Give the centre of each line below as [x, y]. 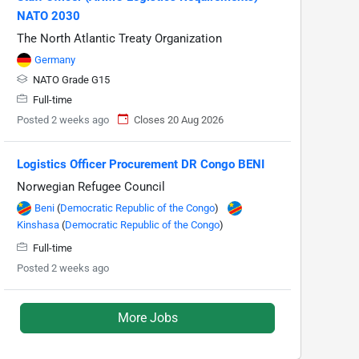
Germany [55, 59]
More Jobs [147, 317]
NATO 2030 [48, 16]
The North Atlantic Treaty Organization [119, 38]
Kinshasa [38, 224]
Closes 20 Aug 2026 [179, 119]
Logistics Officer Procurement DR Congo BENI [141, 164]
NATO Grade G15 [70, 79]
